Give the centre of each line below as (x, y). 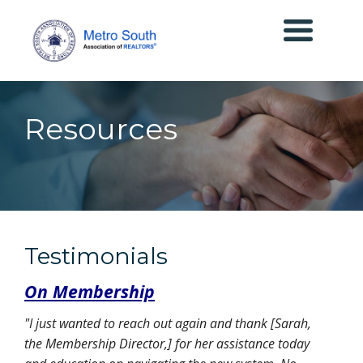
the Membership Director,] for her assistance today (167, 344)
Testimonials (96, 256)
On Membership (90, 292)
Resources (101, 129)
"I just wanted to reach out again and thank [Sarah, (168, 324)
